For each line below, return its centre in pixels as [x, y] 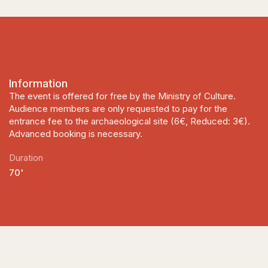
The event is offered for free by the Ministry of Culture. [122, 96]
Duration [26, 158]
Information [38, 83]
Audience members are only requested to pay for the [118, 109]
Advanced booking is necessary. [76, 134]
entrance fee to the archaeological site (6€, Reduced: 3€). [130, 121]
